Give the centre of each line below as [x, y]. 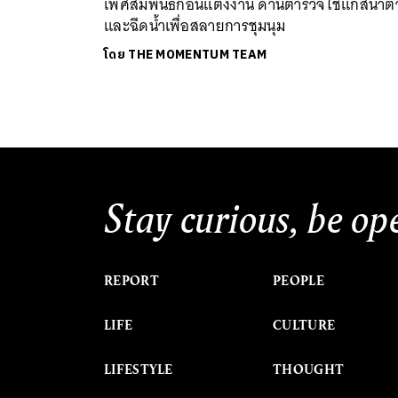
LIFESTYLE [139, 369]
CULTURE [304, 325]
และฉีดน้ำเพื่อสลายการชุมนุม [197, 25]
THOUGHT [309, 369]
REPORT [131, 280]
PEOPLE [298, 280]
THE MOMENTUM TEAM [198, 54]
